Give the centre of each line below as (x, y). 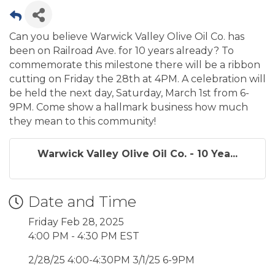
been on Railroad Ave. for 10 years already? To (122, 51)
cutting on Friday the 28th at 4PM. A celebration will (137, 79)
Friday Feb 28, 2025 (76, 222)
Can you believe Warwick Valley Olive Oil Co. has (127, 37)
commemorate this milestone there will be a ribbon (135, 65)
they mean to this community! (83, 121)
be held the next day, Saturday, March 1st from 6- (129, 93)
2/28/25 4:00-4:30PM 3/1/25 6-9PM (111, 260)
